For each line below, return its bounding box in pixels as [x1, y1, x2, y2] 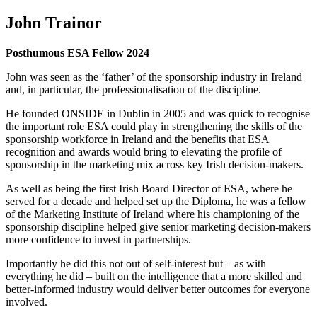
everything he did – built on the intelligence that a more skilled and [6, 270, 302, 282]
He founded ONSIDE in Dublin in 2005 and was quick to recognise [6, 107, 310, 120]
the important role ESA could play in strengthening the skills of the [6, 120, 302, 132]
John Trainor [6, 13, 102, 32]
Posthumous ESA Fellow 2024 [6, 46, 149, 59]
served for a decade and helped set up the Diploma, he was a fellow [6, 195, 306, 207]
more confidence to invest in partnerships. [6, 233, 191, 246]
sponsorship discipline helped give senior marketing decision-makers [6, 220, 311, 233]
